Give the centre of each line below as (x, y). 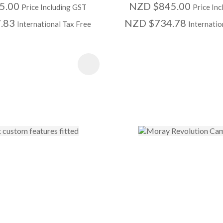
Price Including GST (54, 7)
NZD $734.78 (157, 23)
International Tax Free (54, 24)
